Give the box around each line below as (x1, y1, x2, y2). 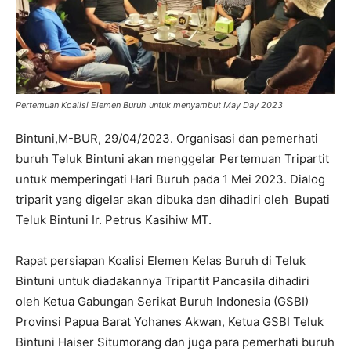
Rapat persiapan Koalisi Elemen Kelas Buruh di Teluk (16, 252, 306, 268)
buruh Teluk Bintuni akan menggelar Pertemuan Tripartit (16, 150, 329, 166)
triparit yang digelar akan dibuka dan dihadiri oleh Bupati (16, 191, 330, 207)
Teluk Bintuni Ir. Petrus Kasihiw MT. (16, 212, 212, 227)
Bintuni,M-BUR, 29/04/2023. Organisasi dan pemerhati (16, 130, 318, 146)
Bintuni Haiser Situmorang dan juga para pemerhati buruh (16, 334, 335, 349)
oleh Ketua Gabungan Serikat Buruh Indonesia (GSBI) (16, 293, 309, 309)
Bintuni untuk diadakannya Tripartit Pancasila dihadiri (16, 273, 313, 288)
